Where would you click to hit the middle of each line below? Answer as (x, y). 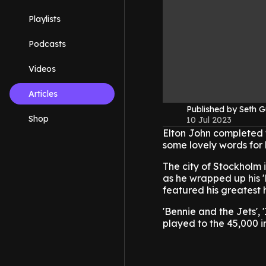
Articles (43, 94)
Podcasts (47, 44)
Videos (42, 69)
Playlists (45, 19)
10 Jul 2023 (209, 120)
